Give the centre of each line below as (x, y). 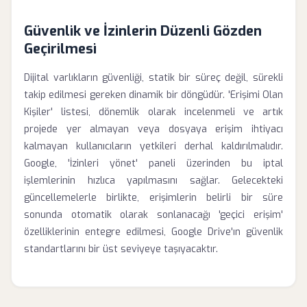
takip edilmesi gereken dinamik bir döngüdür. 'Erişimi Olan (153, 95)
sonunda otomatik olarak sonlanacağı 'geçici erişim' (153, 215)
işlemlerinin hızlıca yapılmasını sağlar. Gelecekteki (153, 181)
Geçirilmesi (60, 49)
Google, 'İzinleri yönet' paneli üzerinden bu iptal (153, 163)
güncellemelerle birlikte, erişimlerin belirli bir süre (153, 198)
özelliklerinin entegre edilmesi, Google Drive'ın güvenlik (153, 232)
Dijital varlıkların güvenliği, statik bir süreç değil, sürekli (153, 78)
